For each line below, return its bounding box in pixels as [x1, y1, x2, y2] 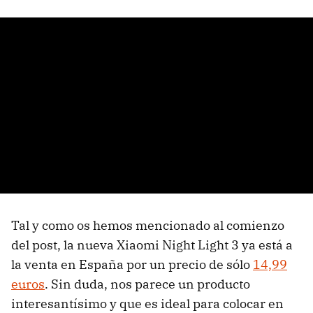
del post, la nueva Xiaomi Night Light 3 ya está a [11, 236, 293, 253]
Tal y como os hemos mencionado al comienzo [11, 217, 284, 233]
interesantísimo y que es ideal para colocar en [11, 295, 284, 312]
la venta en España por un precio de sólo [11, 256, 253, 272]
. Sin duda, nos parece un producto [45, 275, 250, 292]
